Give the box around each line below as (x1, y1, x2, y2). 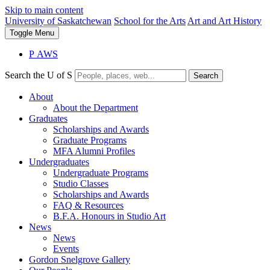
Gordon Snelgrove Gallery (29, 254, 130, 265)
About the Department (53, 102, 138, 113)
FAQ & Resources (53, 200, 124, 210)
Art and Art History (187, 16, 262, 26)
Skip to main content (5, 5, 83, 15)
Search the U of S (5, 70, 72, 80)
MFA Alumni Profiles (53, 146, 135, 156)
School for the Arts (114, 16, 186, 26)
